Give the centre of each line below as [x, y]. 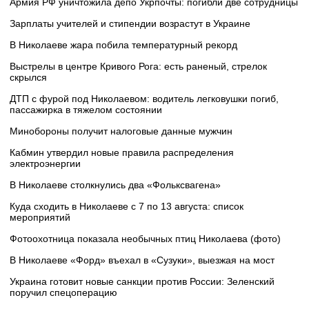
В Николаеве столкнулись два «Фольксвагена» [115, 185]
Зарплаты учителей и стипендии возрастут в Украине [130, 23]
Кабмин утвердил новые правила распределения [122, 152]
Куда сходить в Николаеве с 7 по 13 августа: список [127, 206]
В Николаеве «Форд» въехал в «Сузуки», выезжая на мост [142, 260]
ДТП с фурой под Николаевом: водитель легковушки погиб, [144, 98]
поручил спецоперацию [63, 292]
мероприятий [40, 217]
